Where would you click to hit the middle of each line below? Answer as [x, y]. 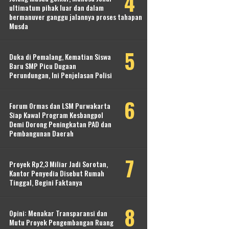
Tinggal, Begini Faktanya [46, 182]
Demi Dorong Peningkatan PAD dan [60, 124]
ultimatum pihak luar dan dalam [56, 8]
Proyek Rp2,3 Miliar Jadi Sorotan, [59, 164]
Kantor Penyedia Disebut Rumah [57, 173]
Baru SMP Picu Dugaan [43, 66]
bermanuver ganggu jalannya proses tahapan [76, 17]
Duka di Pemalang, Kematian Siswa [60, 57]
